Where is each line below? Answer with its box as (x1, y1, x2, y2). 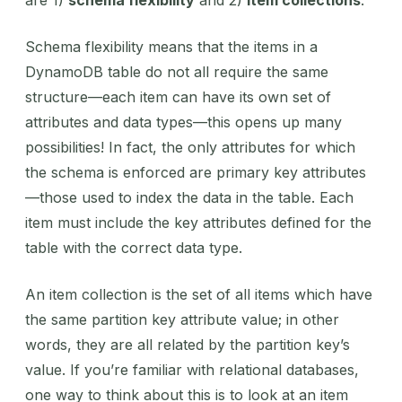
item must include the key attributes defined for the (25, 213, 371, 232)
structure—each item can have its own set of (25, 87, 331, 106)
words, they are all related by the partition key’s (25, 335, 350, 354)
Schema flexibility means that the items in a (25, 37, 318, 56)
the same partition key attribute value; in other (25, 310, 339, 328)
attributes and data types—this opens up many (25, 112, 342, 131)
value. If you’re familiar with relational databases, (25, 360, 359, 379)
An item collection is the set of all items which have (25, 284, 372, 303)
